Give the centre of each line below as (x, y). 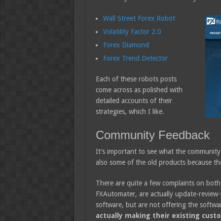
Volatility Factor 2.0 (132, 32)
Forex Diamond (126, 45)
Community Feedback (152, 135)
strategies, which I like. (130, 111)
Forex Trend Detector (135, 58)
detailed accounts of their (134, 101)
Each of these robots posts (136, 79)
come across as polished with (139, 90)
